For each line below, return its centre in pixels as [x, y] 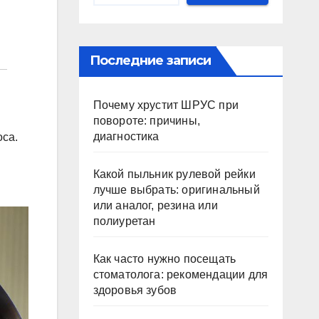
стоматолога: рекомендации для [181, 274]
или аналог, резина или [155, 205]
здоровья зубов [135, 290]
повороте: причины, [147, 121]
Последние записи [150, 61]
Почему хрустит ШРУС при [166, 105]
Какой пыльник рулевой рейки [174, 174]
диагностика [126, 136]
